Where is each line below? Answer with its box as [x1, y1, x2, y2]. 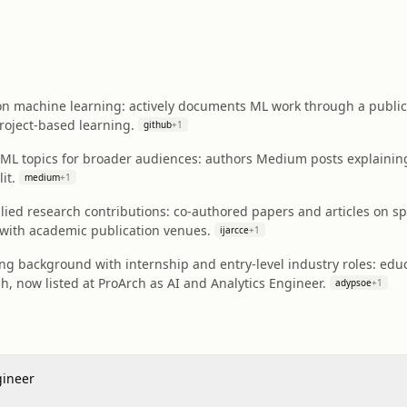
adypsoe [335, 276, 372, 289]
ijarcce [220, 223, 249, 236]
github [144, 118, 172, 131]
